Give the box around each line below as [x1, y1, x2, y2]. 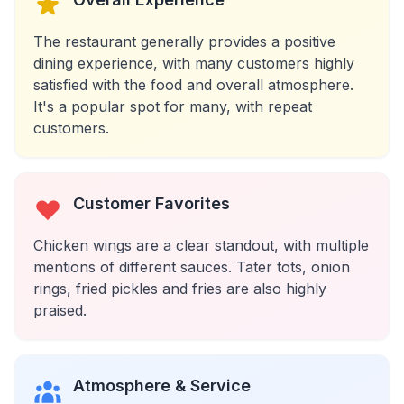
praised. [33, 301, 87, 319]
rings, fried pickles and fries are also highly [33, 280, 326, 298]
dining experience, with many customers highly [33, 54, 354, 72]
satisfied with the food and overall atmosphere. [33, 76, 353, 94]
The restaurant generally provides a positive [33, 32, 335, 50]
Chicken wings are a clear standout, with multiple [33, 236, 369, 254]
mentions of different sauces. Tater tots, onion [33, 258, 350, 276]
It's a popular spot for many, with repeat [33, 97, 312, 115]
